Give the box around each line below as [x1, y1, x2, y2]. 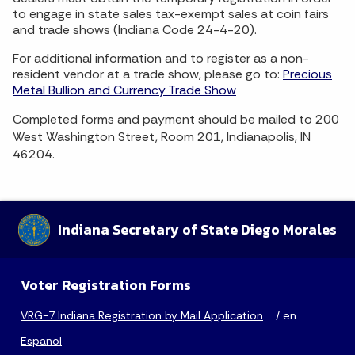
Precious [283, 66, 332, 82]
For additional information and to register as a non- [13, 50, 309, 67]
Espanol [21, 334, 62, 349]
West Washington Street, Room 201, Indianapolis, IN [13, 128, 311, 145]
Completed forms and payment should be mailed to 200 [13, 111, 339, 128]
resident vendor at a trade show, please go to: [13, 66, 283, 82]
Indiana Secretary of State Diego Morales [58, 219, 337, 240]
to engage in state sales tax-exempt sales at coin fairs [13, 6, 329, 22]
